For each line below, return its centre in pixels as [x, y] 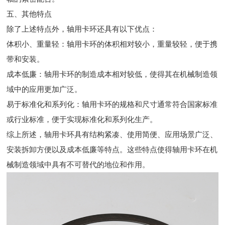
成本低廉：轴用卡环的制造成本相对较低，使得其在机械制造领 [112, 74]
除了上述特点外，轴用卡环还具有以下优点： [82, 29]
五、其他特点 [29, 14]
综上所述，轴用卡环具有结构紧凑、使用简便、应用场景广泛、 [112, 134]
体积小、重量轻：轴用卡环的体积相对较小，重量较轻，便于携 [112, 44]
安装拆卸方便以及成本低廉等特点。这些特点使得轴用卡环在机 [112, 149]
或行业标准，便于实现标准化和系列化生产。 [82, 119]
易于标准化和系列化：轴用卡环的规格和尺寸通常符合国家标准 [112, 104]
